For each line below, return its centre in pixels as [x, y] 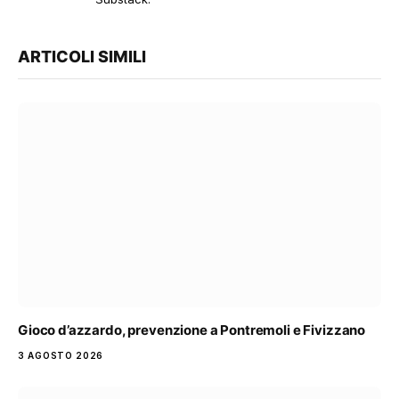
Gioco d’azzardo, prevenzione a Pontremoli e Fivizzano [192, 330]
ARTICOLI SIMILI [82, 57]
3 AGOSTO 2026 [61, 355]
